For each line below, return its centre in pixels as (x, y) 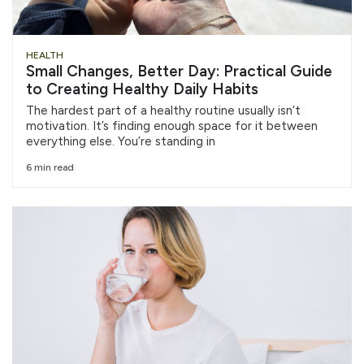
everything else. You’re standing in (121, 142)
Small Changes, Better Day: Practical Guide (179, 71)
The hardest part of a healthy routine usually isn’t (163, 111)
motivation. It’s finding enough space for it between (172, 126)
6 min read (50, 167)
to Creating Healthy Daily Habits (142, 89)
